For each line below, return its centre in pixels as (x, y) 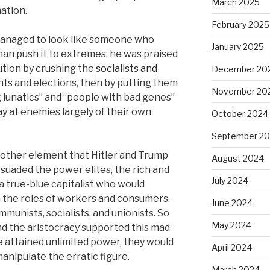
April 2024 (231, 247)
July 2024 (230, 180)
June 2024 (232, 202)
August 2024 (237, 158)
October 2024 (240, 113)
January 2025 (237, 46)
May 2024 (231, 225)
